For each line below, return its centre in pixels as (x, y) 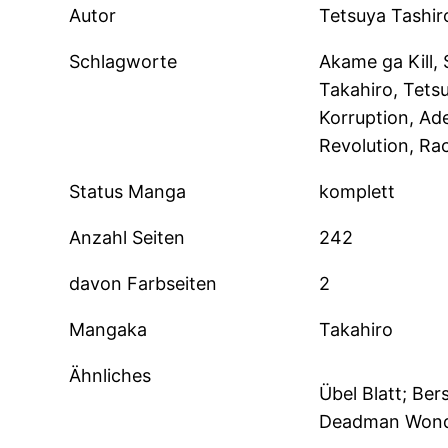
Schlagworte (123, 62)
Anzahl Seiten (127, 238)
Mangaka (108, 330)
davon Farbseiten (143, 284)
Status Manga (128, 192)
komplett (356, 192)
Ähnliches (110, 376)
